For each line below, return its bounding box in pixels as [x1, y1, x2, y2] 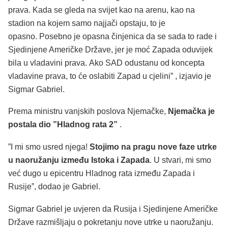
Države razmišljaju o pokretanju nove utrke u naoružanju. [8, 217, 213, 226]
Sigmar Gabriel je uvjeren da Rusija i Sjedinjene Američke [8, 204, 218, 213]
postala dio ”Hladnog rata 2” [8, 120, 118, 129]
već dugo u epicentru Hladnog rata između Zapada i [8, 169, 195, 178]
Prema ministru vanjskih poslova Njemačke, [8, 107, 168, 116]
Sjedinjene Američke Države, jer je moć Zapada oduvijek [8, 45, 213, 54]
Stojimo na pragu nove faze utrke [88, 142, 217, 152]
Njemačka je [168, 107, 215, 116]
